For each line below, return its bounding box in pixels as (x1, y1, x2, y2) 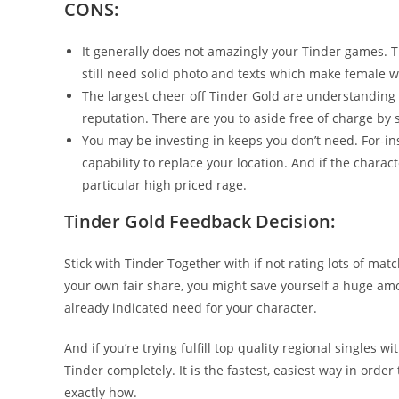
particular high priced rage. (82, 176, 247, 193)
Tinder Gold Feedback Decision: (64, 209, 336, 233)
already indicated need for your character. (64, 299, 317, 316)
